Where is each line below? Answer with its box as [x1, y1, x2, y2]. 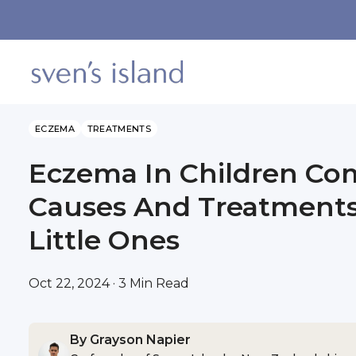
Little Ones [29, 222, 180, 257]
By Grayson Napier [70, 331, 191, 347]
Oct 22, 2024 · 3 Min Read [29, 275, 189, 291]
